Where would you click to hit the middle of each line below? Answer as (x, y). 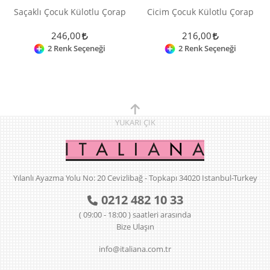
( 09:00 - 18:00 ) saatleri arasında (135, 214)
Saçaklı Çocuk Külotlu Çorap (70, 11)
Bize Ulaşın (135, 226)
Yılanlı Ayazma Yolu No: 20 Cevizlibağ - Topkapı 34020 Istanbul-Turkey (135, 177)
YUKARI (129, 122)
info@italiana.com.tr (135, 249)
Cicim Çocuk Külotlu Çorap (200, 11)
